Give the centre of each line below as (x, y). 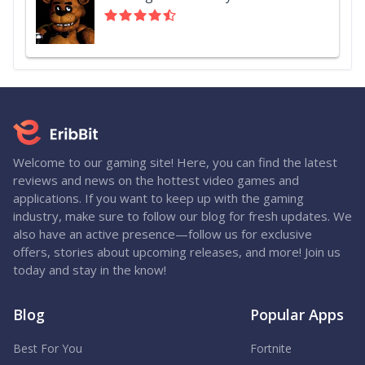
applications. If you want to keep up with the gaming (158, 198)
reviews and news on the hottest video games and (156, 180)
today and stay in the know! (90, 270)
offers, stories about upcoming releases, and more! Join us (177, 252)
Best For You (48, 348)
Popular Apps (297, 314)
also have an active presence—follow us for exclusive (163, 234)
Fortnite (271, 348)
